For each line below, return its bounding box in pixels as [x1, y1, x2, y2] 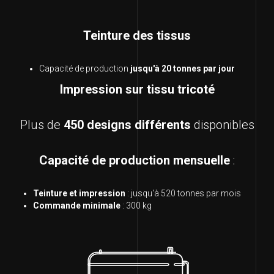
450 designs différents [63, 117, 191, 133]
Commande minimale [33, 201, 120, 211]
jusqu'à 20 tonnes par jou [128, 64, 231, 74]
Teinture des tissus [83, 28, 191, 43]
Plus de [20, 117, 64, 133]
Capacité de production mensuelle [39, 153, 230, 168]
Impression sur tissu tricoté [59, 82, 215, 97]
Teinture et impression [33, 188, 125, 199]
